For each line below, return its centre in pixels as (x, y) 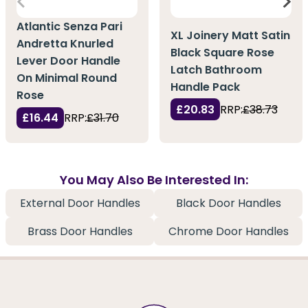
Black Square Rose (222, 52)
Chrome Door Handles (228, 232)
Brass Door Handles (80, 232)
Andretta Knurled (65, 44)
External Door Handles (80, 203)
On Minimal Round (67, 78)
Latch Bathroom (216, 69)
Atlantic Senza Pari (69, 27)
